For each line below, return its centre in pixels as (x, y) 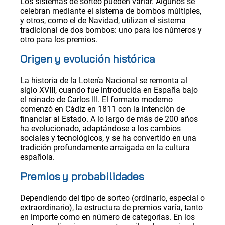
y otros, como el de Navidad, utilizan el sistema (103, 20)
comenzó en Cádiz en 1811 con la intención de (102, 109)
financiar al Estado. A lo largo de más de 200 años (109, 119)
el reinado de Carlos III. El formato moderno (96, 99)
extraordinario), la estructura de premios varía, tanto (111, 207)
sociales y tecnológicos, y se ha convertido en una (108, 138)
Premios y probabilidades (82, 176)
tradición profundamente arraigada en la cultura (105, 147)
